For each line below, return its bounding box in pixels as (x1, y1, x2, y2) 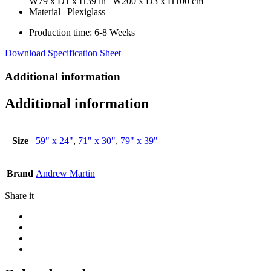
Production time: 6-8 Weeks (29, 27, 137, 38)
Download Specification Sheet (5, 48, 121, 59)
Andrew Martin (36, 168, 95, 178)
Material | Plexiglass (29, 7, 105, 18)
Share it (5, 190, 34, 201)
